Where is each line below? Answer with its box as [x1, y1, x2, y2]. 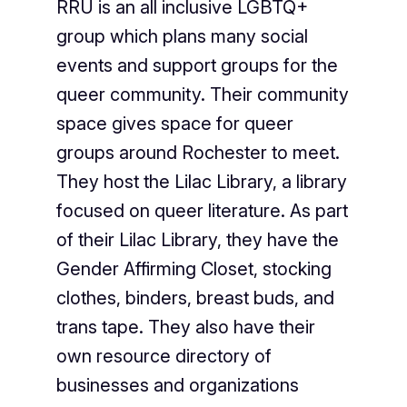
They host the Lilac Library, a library [55, 171, 347, 194]
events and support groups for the [55, 55, 338, 77]
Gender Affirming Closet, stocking [55, 258, 332, 281]
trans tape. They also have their [55, 316, 315, 339]
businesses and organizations [55, 374, 299, 397]
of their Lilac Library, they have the [55, 229, 339, 252]
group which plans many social [55, 25, 308, 48]
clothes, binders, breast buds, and [55, 287, 334, 310]
